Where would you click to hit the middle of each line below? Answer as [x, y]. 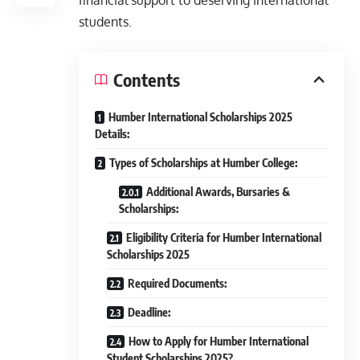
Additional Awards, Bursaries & [218, 192]
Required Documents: [177, 284]
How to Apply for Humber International [219, 342]
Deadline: [149, 313]
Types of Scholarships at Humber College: [203, 163]
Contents [147, 80]
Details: [112, 134]
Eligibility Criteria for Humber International [224, 238]
